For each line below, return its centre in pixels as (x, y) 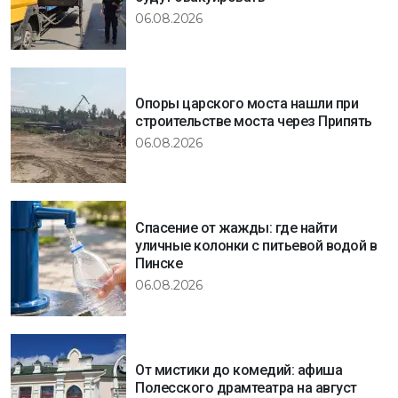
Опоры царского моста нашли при (247, 104)
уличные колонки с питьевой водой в (256, 246)
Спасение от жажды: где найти (236, 228)
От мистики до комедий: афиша (239, 370)
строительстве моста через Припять (254, 122)
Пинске (159, 264)
